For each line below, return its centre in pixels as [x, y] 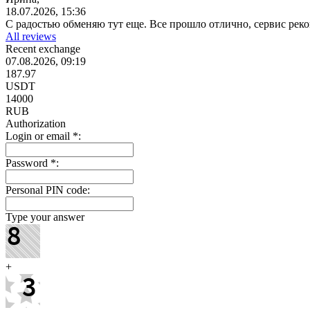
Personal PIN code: [48, 190]
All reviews [31, 36]
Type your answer [45, 217]
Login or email [39, 136]
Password [28, 163]
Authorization [36, 123]
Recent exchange [43, 48]
